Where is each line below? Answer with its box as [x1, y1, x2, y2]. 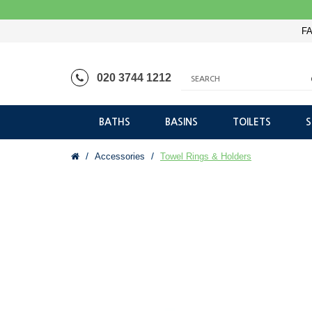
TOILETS [233, 117, 271, 127]
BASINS [165, 117, 198, 127]
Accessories [95, 151, 145, 162]
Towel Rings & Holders [160, 151, 251, 162]
